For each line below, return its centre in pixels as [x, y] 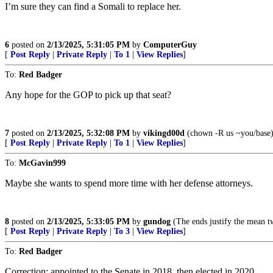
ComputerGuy [170, 45]
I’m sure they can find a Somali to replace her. [93, 6]
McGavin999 [42, 163]
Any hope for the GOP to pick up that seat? [88, 95]
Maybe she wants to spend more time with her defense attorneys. [129, 183]
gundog [157, 222]
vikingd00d [164, 133]
